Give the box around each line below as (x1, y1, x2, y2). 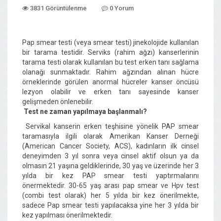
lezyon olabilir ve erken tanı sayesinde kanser (22, 87, 199, 96)
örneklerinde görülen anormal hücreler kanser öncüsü (22, 77, 199, 86)
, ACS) (109, 142, 131, 150)
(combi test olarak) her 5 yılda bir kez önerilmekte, (22, 191, 199, 199)
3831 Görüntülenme (29, 4, 87, 12)
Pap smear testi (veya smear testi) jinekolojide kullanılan (22, 38, 199, 46)
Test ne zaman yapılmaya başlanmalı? (22, 107, 147, 115)
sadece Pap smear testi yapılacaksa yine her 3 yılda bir (22, 201, 199, 209)
